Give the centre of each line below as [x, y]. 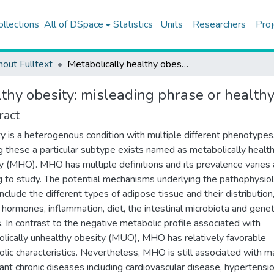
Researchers [219, 24]
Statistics [133, 24]
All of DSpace [73, 24]
